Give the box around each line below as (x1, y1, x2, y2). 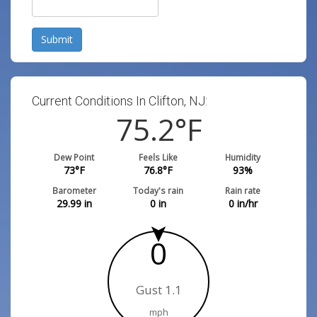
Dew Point (54, 151, 95, 163)
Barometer (52, 185, 96, 196)
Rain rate (225, 185, 261, 196)
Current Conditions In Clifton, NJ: (32, 93, 207, 108)
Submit (41, 33, 73, 46)
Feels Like (139, 151, 178, 163)
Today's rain (133, 185, 184, 196)
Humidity (225, 151, 261, 163)
